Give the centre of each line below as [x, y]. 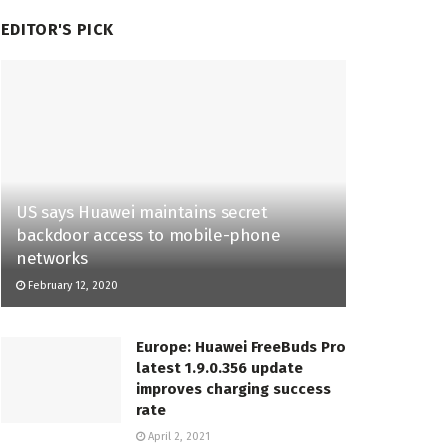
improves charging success [233, 389]
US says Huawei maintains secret [142, 213]
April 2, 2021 [177, 437]
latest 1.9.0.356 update [219, 368]
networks [52, 259]
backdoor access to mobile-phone [148, 236]
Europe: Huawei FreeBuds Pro [241, 347]
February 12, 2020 [71, 286]
